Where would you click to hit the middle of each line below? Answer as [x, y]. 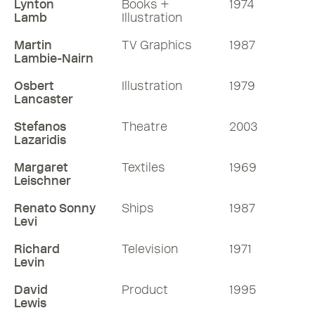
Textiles [143, 167]
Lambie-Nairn [54, 58]
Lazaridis [40, 140]
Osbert [34, 86]
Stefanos [40, 127]
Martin [33, 45]
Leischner [43, 181]
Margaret [41, 167]
